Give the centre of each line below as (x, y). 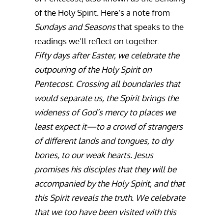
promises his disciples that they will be (105, 169)
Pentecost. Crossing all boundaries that (107, 84)
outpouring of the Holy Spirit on (93, 69)
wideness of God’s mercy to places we (105, 112)
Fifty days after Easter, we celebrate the (107, 55)
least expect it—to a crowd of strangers (109, 126)
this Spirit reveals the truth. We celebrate (110, 198)
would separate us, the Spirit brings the (107, 98)
